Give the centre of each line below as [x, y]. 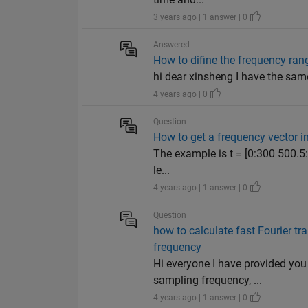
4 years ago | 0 [182, 95]
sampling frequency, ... [208, 280]
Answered [172, 45]
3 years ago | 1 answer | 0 [202, 18]
